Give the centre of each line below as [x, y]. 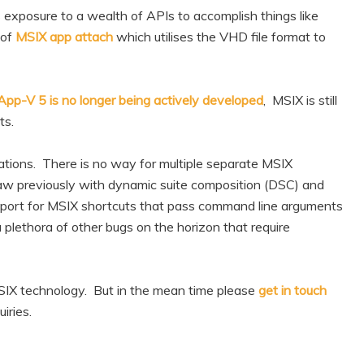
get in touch [292, 290]
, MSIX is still [300, 100]
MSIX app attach [64, 36]
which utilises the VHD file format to [219, 36]
